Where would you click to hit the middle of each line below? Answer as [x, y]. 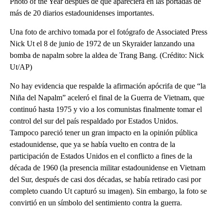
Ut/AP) [21, 67]
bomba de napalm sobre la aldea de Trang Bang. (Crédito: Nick [107, 55]
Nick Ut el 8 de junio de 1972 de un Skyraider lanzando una [102, 44]
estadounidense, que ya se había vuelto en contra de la [92, 145]
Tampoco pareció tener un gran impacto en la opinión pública [104, 133]
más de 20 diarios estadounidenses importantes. [82, 13]
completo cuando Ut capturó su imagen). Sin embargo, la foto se [108, 191]
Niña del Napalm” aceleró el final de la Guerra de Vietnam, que [107, 98]
